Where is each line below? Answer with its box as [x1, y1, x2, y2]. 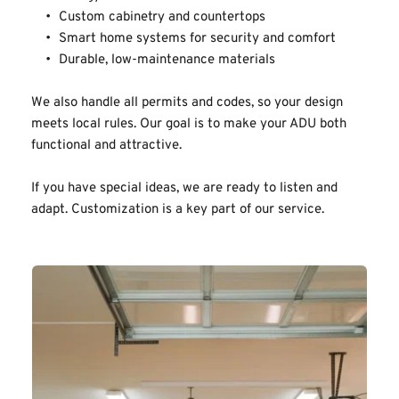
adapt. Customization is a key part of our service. [31, 201, 324, 219]
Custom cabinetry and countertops [59, 9, 265, 27]
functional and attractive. [31, 137, 182, 155]
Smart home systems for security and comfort [59, 30, 336, 48]
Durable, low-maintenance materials [59, 52, 275, 69]
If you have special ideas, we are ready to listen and [31, 180, 338, 198]
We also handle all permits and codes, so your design [31, 94, 343, 112]
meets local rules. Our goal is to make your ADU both [31, 116, 346, 134]
